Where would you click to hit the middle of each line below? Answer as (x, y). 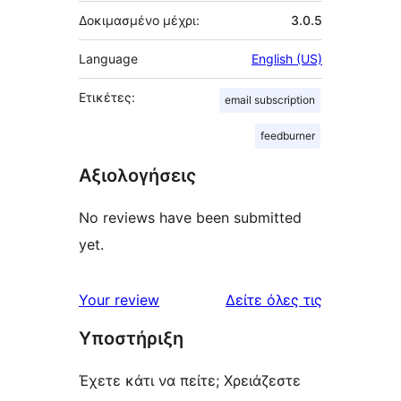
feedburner (288, 135)
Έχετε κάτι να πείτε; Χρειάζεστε (190, 380)
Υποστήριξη (131, 338)
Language (108, 58)
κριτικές (350, 299)
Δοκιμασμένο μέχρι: (139, 20)
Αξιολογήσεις (137, 175)
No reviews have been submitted (190, 217)
